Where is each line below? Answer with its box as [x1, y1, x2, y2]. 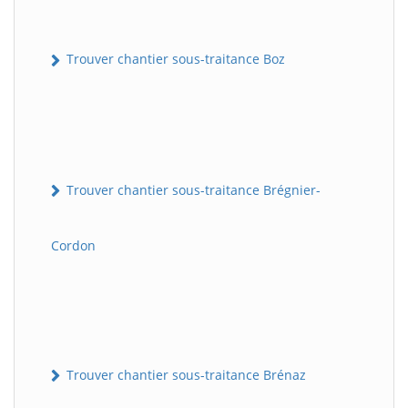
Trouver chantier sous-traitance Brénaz [63, 365, 306, 383]
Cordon [51, 236, 96, 254]
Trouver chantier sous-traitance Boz [63, 50, 285, 68]
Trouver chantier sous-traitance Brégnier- [63, 180, 321, 199]
